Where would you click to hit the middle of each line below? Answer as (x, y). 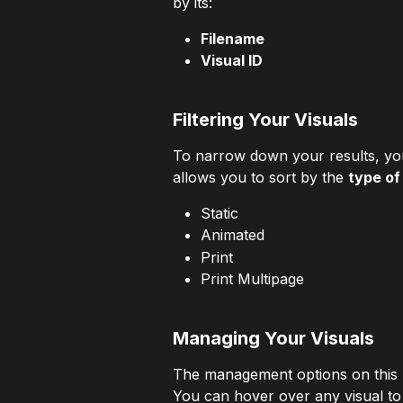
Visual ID (232, 61)
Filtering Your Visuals (265, 119)
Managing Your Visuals (273, 339)
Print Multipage (252, 279)
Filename (233, 38)
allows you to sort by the (260, 177)
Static (219, 213)
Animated (233, 235)
